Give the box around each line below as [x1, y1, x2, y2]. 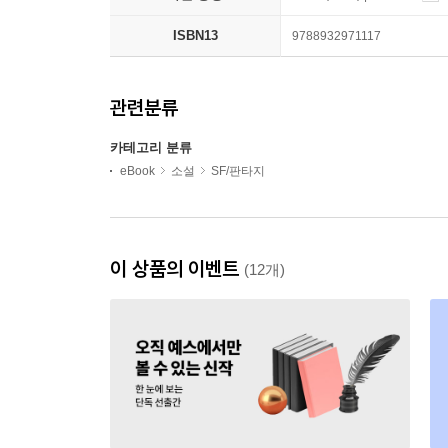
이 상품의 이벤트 [110, 256, 244, 282]
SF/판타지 [211, 164, 265, 179]
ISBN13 [172, 28, 218, 44]
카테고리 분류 [110, 140, 192, 156]
